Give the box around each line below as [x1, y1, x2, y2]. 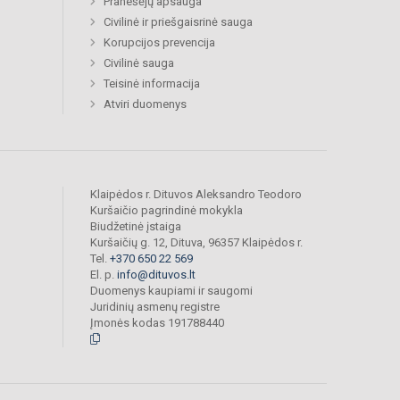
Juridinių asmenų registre [90, 300, 220, 314]
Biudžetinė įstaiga [90, 220, 181, 234]
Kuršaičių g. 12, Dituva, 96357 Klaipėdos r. [90, 236, 305, 250]
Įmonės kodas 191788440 [90, 316, 224, 330]
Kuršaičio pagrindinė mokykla [90, 204, 243, 218]
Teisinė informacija [104, 77, 200, 91]
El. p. [90, 268, 117, 282]
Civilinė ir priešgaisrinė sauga [104, 15, 253, 29]
